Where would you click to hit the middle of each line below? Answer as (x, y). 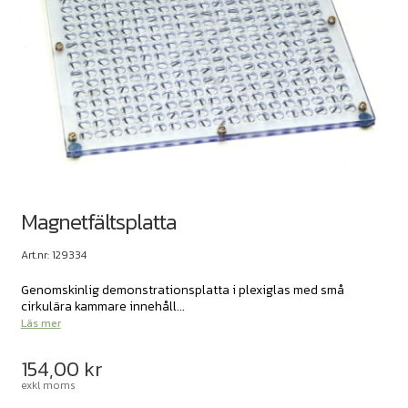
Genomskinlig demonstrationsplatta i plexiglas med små (182, 291)
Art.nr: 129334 (53, 255)
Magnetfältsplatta (98, 222)
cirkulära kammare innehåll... (102, 307)
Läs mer (41, 324)
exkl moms (48, 386)
